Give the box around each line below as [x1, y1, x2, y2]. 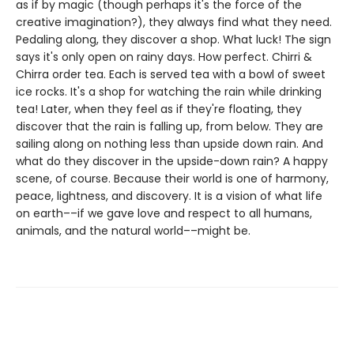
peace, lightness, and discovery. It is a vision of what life [16, 188, 322, 204]
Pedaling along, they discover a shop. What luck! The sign [16, 32, 331, 47]
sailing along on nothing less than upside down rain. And [16, 136, 323, 152]
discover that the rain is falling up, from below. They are [16, 119, 323, 134]
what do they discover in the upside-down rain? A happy [16, 153, 328, 169]
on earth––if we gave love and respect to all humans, [16, 205, 312, 221]
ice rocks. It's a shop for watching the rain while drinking [16, 84, 322, 100]
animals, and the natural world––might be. [16, 223, 250, 239]
